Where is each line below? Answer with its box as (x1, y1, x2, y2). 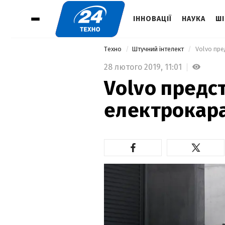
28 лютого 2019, (104, 62, 165, 72)
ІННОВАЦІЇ (133, 15, 172, 23)
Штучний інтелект (132, 45, 185, 53)
